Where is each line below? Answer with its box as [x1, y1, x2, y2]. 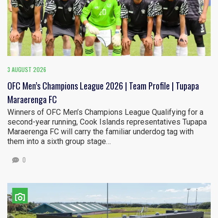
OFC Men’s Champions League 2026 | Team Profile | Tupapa [7, 79, 199, 92]
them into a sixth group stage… [7, 137, 111, 146]
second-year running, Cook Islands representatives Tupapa [7, 117, 207, 127]
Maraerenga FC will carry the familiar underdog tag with [7, 127, 194, 137]
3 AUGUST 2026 [7, 65, 46, 74]
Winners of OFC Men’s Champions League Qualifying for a [7, 108, 203, 117]
